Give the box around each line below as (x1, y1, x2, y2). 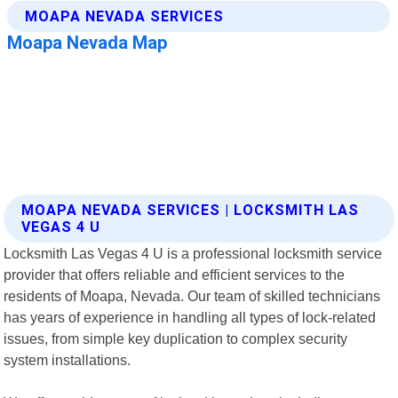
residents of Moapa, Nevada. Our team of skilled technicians (4, 287, 381, 304)
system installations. (4, 351, 131, 368)
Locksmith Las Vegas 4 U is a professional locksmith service (4, 244, 383, 261)
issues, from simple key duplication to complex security (4, 330, 348, 346)
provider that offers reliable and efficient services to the (4, 266, 346, 283)
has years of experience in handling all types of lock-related (4, 308, 377, 325)
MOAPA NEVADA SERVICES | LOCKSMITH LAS (21, 201, 360, 219)
